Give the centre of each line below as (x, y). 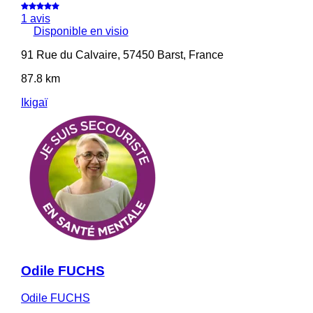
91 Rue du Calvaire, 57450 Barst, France (122, 55)
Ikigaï (34, 103)
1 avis (35, 19)
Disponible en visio (81, 31)
